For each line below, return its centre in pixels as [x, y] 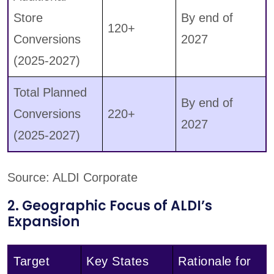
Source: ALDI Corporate [72, 178]
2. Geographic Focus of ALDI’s [110, 206]
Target [31, 261]
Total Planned [50, 93]
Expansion [43, 222]
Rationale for [215, 261]
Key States [117, 261]
